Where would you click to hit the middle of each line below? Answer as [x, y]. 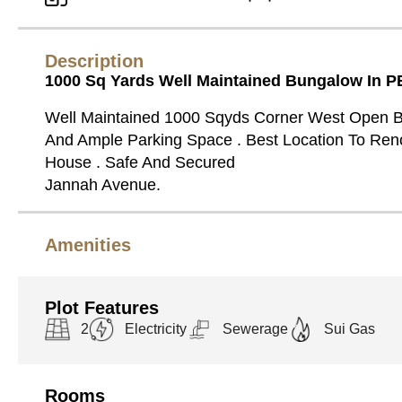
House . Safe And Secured [140, 162]
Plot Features [102, 307]
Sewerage [255, 329]
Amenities [88, 245]
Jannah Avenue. [103, 184]
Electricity [156, 329]
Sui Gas [350, 329]
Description [94, 61]
